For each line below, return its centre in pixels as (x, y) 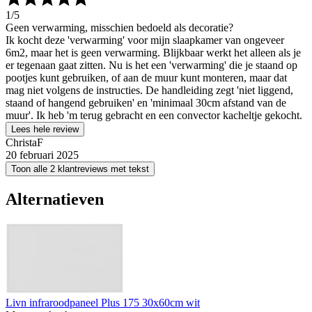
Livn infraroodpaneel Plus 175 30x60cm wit (103, 302)
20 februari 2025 (42, 155)
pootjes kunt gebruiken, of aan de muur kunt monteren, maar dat (146, 78)
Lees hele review (45, 129)
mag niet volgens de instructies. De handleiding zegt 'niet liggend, (149, 90)
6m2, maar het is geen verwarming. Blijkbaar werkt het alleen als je (153, 53)
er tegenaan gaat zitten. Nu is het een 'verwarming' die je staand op (151, 65)
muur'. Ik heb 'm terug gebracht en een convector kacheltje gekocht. (154, 115)
